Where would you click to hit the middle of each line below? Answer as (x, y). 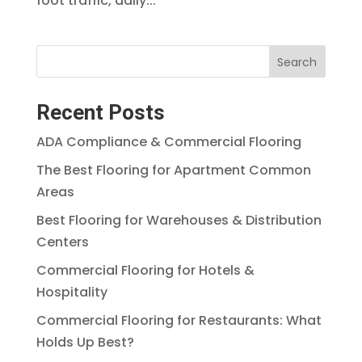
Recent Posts (100, 112)
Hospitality (72, 292)
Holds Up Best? (85, 342)
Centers (62, 242)
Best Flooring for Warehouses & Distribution (179, 220)
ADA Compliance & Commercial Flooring (168, 141)
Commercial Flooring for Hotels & (145, 270)
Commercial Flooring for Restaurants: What (179, 320)
